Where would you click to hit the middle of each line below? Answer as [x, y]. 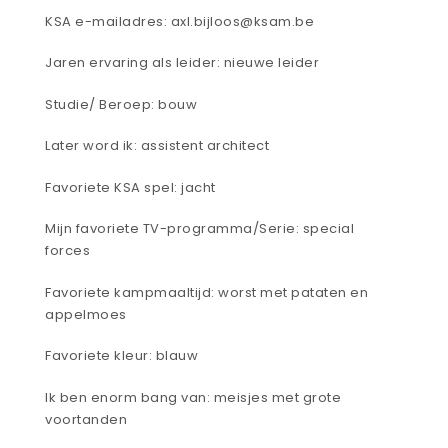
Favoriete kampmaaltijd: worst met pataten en [206, 292]
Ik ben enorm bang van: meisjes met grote [193, 397]
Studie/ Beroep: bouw [123, 104]
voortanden [86, 419]
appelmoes [86, 314]
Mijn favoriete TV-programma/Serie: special [199, 229]
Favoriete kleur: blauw [121, 356]
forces [69, 251]
